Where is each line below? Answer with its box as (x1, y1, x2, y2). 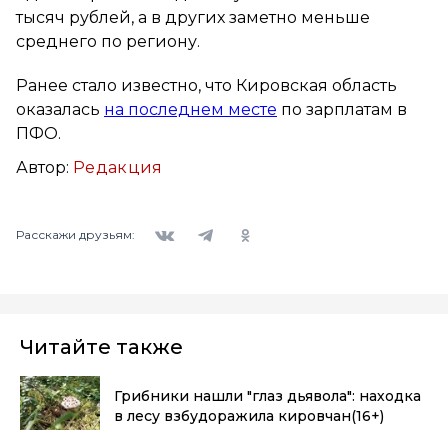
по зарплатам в (277, 99, 407, 119)
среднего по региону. (16, 31, 200, 51)
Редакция (73, 157, 163, 177)
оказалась (16, 99, 104, 119)
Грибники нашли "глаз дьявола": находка (114, 386, 421, 405)
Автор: (16, 157, 73, 177)
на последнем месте (104, 99, 277, 119)
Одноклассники (224, 213, 331, 230)
